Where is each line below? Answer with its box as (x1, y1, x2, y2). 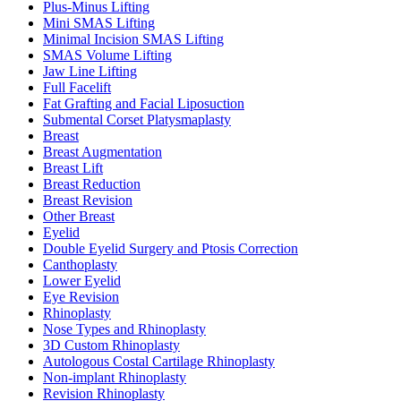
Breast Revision (43, 192, 132, 208)
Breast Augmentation (43, 144, 162, 159)
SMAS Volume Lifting (43, 47, 172, 63)
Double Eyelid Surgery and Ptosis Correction (43, 241, 298, 256)
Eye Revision (43, 289, 119, 304)
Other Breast (43, 209, 115, 224)
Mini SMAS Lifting (43, 15, 155, 30)
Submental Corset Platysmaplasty (43, 112, 231, 127)
